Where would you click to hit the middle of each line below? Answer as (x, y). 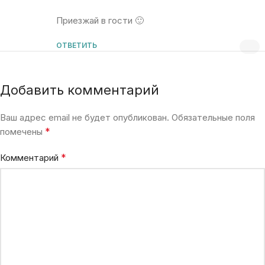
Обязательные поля (213, 118)
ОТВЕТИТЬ (77, 46)
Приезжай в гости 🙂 (100, 21)
